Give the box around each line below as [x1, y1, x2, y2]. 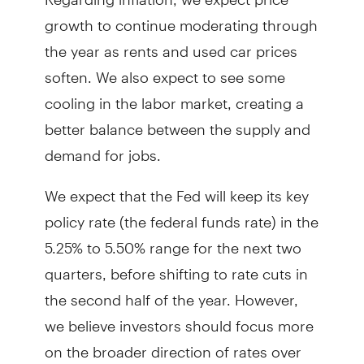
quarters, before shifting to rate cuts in [44, 250, 308, 283]
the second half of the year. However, [44, 276, 298, 309]
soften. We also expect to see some [44, 54, 285, 86]
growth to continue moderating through [44, 2, 318, 34]
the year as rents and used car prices [44, 28, 297, 60]
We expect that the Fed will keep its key [44, 172, 309, 205]
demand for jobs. [44, 132, 161, 164]
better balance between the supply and [44, 106, 310, 138]
